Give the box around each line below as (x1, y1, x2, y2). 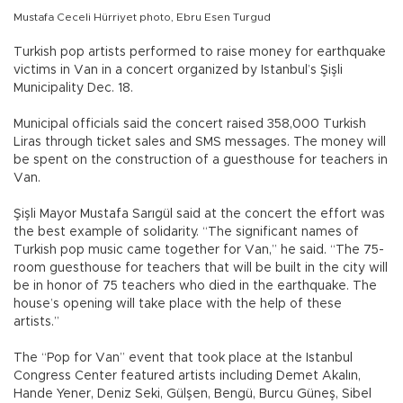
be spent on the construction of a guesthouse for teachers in (13, 153, 388, 166)
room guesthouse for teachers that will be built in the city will (13, 261, 388, 274)
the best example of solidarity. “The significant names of (13, 225, 359, 238)
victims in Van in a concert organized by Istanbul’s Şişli (13, 63, 343, 76)
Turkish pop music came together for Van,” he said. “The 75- (13, 243, 384, 256)
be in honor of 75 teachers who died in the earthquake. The (13, 279, 377, 292)
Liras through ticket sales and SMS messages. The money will (13, 135, 386, 148)
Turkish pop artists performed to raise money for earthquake (13, 45, 386, 58)
